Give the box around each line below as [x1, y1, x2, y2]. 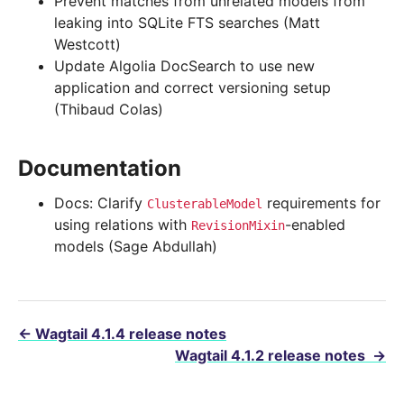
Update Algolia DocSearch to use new [54, 57, 315, 76]
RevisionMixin [191, 218, 285, 234]
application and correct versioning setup [54, 78, 331, 97]
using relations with [54, 216, 191, 234]
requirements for [262, 194, 381, 213]
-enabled [285, 216, 345, 234]
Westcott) [54, 35, 121, 54]
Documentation [18, 155, 181, 182]
